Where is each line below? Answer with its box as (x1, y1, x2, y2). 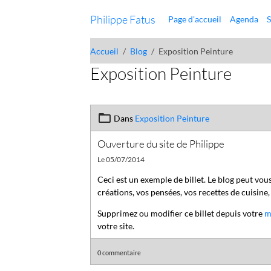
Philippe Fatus (90, 12, 156, 26)
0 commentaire (97, 248, 141, 256)
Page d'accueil (168, 14, 222, 24)
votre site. (97, 220, 134, 231)
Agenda (230, 14, 259, 24)
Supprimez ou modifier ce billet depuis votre (97, 207, 264, 218)
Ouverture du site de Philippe (97, 137, 224, 150)
